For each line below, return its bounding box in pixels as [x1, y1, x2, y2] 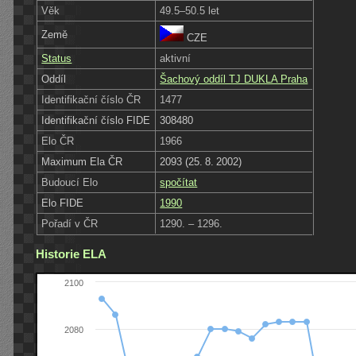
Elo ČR [41, 134, 75, 147]
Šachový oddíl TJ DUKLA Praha [160, 72, 308, 85]
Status [41, 52, 72, 64]
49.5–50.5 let [160, 4, 220, 17]
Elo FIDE [41, 196, 84, 209]
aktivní [160, 52, 192, 64]
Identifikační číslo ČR [41, 93, 141, 106]
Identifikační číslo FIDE [41, 114, 151, 126]
